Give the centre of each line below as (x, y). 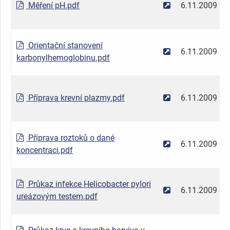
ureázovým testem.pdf (57, 196)
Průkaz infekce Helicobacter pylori (89, 184)
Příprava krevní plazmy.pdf (75, 98)
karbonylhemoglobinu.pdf (63, 57)
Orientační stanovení (64, 45)
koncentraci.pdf (45, 150)
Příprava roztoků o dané (70, 138)
